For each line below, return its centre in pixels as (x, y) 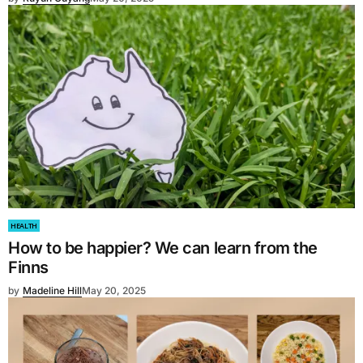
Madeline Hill (52, 290)
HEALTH (24, 225)
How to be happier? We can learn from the (163, 248)
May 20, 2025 (114, 290)
